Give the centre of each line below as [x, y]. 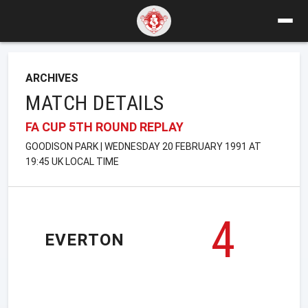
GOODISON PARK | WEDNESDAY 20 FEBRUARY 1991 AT [143, 146]
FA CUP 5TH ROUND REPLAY [104, 126]
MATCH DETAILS [95, 102]
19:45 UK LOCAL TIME [72, 161]
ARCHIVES [52, 78]
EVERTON [85, 240]
